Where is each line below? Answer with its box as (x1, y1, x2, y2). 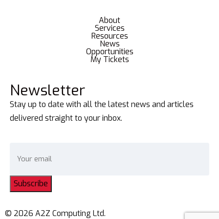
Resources (91, 30, 128, 41)
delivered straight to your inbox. (10, 112, 122, 123)
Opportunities (86, 46, 133, 57)
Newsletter (10, 80, 85, 100)
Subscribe (14, 178, 48, 189)
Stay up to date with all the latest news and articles (10, 99, 194, 109)
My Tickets (90, 54, 129, 65)
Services (94, 22, 125, 33)
